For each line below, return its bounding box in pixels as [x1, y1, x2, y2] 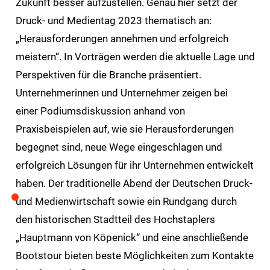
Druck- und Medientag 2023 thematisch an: [15, 14, 212, 27]
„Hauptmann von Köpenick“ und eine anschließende [15, 231, 248, 244]
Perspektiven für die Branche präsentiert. [15, 69, 201, 81]
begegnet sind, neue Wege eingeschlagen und [15, 141, 222, 154]
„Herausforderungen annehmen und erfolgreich [15, 33, 228, 45]
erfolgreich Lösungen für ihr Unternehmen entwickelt [15, 159, 254, 172]
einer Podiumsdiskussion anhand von [15, 105, 185, 118]
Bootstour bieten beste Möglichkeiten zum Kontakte [15, 250, 254, 262]
